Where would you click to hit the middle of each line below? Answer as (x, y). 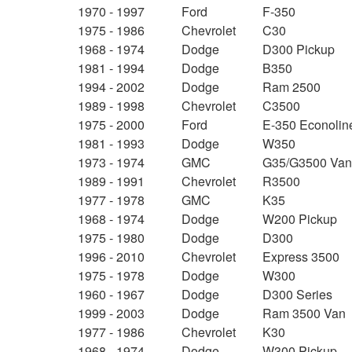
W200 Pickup (300, 219)
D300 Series (298, 295)
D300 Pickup (299, 49)
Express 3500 (301, 257)
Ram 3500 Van (304, 313)
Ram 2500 (292, 87)
